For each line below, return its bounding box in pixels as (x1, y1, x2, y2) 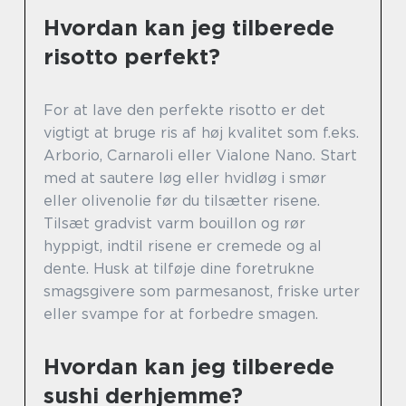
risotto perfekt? (43, 43, 220, 70)
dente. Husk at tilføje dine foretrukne (43, 259, 314, 277)
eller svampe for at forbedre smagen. (43, 304, 318, 323)
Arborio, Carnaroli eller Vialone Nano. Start (43, 146, 357, 164)
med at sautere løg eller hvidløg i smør (43, 169, 326, 187)
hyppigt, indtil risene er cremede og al (43, 237, 322, 255)
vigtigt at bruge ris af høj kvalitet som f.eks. (43, 123, 359, 141)
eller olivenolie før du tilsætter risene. (43, 191, 320, 209)
